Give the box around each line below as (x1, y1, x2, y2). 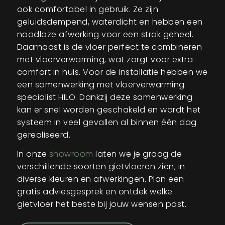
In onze (17, 148, 47, 160)
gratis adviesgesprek (17, 186, 103, 198)
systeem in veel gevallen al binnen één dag (17, 116, 197, 128)
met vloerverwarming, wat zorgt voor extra (17, 53, 193, 65)
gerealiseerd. (17, 129, 71, 141)
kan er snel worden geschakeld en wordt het (17, 103, 201, 116)
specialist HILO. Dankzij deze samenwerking (17, 91, 193, 103)
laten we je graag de (95, 148, 182, 160)
